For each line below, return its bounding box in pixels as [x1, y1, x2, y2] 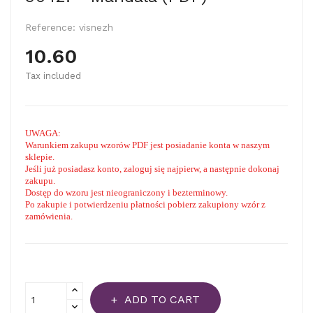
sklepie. [25, 152, 54, 162]
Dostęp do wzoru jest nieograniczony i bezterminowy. [25, 187, 228, 198]
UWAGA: [25, 128, 61, 138]
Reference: [25, 22, 75, 33]
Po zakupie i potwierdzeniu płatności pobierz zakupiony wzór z [25, 199, 265, 210]
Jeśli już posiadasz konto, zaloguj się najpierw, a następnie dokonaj [25, 163, 279, 174]
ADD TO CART [124, 293, 200, 306]
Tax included [25, 71, 81, 81]
